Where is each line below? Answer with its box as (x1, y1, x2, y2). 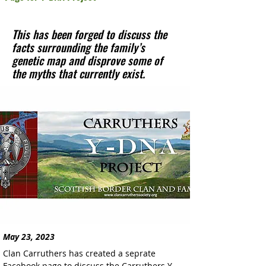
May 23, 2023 (3, 231, 55, 242)
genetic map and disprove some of (12, 52, 163, 68)
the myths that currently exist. (12, 65, 145, 81)
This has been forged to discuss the (12, 26, 167, 42)
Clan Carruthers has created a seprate (3, 248, 158, 259)
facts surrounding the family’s (12, 39, 145, 55)
